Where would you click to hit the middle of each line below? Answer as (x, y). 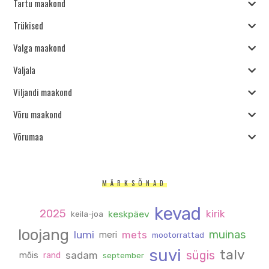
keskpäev (128, 214)
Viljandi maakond (43, 92)
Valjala (25, 70)
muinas (228, 235)
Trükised (29, 26)
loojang (44, 234)
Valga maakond (40, 48)
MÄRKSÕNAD (134, 183)
